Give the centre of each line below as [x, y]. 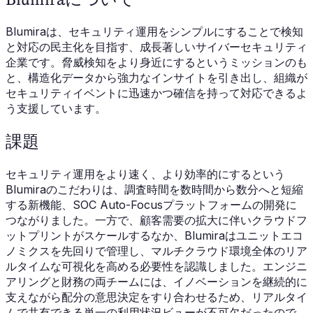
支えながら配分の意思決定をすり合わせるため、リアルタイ [156, 297]
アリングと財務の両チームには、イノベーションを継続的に [156, 281]
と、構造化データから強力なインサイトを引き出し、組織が [156, 78]
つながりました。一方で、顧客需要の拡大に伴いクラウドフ [156, 220]
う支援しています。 [56, 109]
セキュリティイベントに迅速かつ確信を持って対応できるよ [156, 93]
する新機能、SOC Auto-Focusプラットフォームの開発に [151, 204]
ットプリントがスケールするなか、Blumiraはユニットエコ [154, 235]
